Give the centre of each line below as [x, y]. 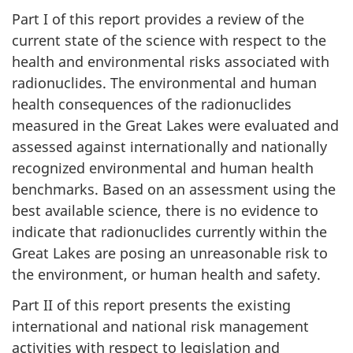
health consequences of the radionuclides [152, 104]
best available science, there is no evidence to [165, 211]
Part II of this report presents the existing [151, 305]
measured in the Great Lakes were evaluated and [175, 126]
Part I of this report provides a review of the [158, 19]
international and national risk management [160, 326]
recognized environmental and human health [163, 168]
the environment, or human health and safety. [166, 275]
